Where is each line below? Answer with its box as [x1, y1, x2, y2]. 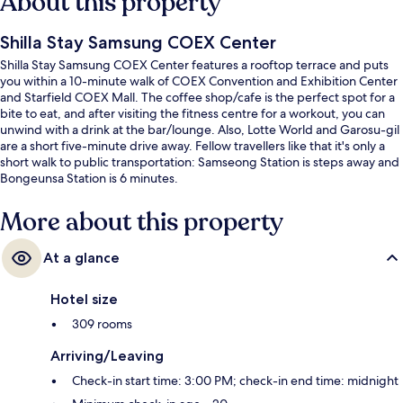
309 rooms [72, 315, 132, 332]
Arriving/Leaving [50, 346, 164, 364]
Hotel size [50, 290, 118, 308]
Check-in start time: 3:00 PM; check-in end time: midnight [72, 372, 399, 389]
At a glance [43, 248, 120, 266]
